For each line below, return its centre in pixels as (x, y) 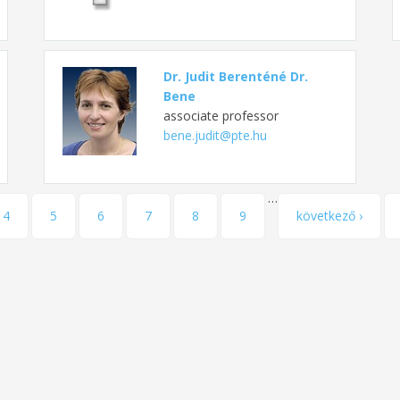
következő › (329, 215)
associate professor (221, 115)
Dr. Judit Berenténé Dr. (235, 76)
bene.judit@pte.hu (215, 135)
